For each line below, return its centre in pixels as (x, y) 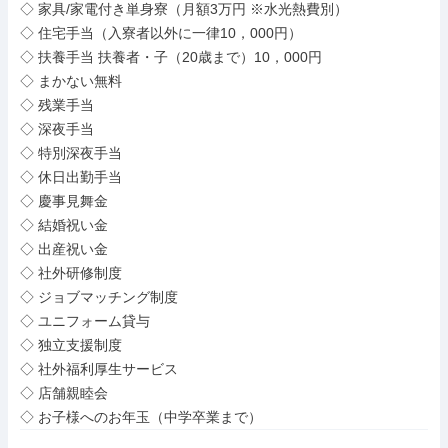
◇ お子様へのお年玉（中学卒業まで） (141, 417)
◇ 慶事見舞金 (64, 201)
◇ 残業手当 (57, 105)
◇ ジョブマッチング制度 (99, 297)
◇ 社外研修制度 (71, 273)
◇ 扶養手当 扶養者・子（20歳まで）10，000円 (171, 57)
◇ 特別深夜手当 (71, 153)
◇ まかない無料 (71, 81)
